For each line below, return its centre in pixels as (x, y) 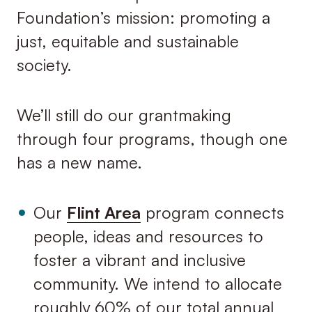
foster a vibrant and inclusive (139, 260)
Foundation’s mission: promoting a (143, 17)
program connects (212, 213)
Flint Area (103, 213)
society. (44, 64)
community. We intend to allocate (157, 284)
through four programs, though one (152, 139)
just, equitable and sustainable (127, 41)
